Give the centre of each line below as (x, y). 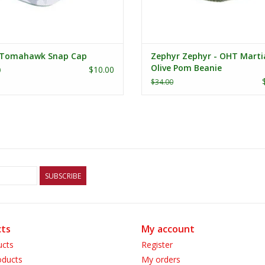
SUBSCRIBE (63, 176)
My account (168, 229)
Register (157, 245)
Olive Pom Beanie (186, 68)
